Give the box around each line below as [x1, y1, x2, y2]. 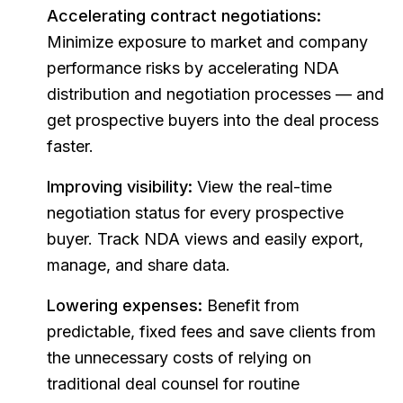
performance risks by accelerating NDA [47, 58, 339, 77]
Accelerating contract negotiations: [47, 6, 321, 25]
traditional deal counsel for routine [47, 374, 300, 393]
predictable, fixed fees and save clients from [47, 322, 376, 341]
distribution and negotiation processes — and [47, 85, 384, 103]
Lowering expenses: [47, 296, 202, 315]
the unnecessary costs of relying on [47, 348, 311, 367]
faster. [47, 137, 94, 156]
